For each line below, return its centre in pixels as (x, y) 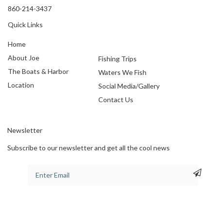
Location (21, 85)
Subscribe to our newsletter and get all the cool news (89, 148)
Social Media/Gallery (129, 86)
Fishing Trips (117, 59)
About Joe (24, 58)
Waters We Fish (122, 72)
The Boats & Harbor (38, 71)
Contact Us (116, 100)
